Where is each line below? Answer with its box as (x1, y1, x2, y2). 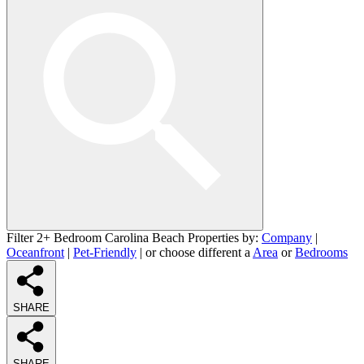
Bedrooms (295, 245, 348, 259)
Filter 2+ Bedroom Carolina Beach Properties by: (6, 230, 262, 245)
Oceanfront (6, 245, 64, 259)
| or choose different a (136, 245, 253, 259)
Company (262, 230, 312, 245)
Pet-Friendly (73, 245, 136, 259)
